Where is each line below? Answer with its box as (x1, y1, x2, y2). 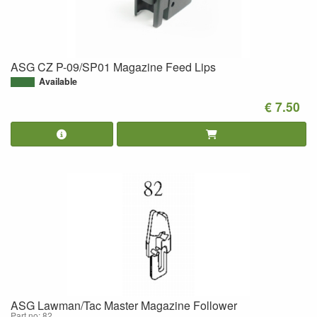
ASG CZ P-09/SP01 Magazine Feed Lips (11, 59, 216, 75)
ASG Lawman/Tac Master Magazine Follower (11, 296, 237, 313)
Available (39, 75, 77, 88)
